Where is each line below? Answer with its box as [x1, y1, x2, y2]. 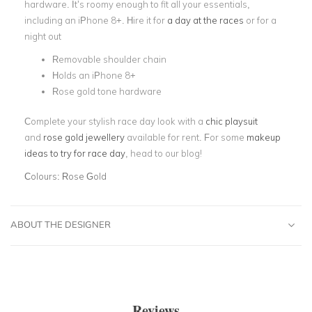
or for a [244, 15, 276, 26]
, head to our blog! [125, 147, 204, 159]
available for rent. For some [125, 131, 247, 143]
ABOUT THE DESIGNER [10, 218, 111, 230]
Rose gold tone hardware [52, 86, 162, 97]
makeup [247, 131, 281, 143]
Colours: [24, 170, 62, 182]
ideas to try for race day [24, 147, 125, 159]
